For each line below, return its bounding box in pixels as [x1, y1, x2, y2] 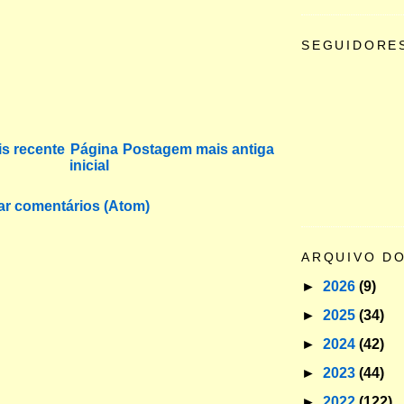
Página [69, 142, 118, 158]
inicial [69, 158, 109, 174]
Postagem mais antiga [123, 142, 274, 158]
